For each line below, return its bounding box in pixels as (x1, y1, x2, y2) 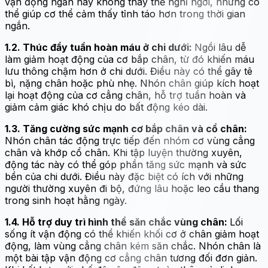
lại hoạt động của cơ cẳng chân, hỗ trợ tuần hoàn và (5, 89, 246, 101)
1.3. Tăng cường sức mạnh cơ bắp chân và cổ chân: (5, 123, 247, 135)
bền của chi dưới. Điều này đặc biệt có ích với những (5, 170, 243, 182)
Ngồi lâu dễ (194, 41, 246, 53)
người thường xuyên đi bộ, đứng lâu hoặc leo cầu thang (5, 182, 259, 194)
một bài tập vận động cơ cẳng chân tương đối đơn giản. (5, 252, 257, 264)
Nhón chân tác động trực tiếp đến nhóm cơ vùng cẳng (5, 135, 255, 147)
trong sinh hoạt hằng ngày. (5, 194, 127, 206)
